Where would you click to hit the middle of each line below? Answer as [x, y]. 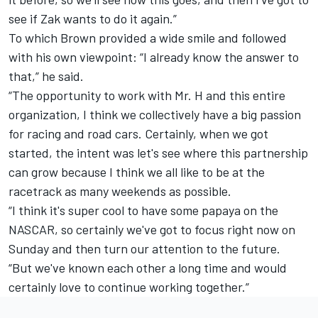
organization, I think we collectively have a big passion [155, 115]
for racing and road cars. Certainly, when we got [138, 134]
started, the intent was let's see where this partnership [158, 153]
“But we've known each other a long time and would [148, 268]
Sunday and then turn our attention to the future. [144, 249]
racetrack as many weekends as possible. [120, 191]
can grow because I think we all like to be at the [137, 172]
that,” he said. [46, 76]
